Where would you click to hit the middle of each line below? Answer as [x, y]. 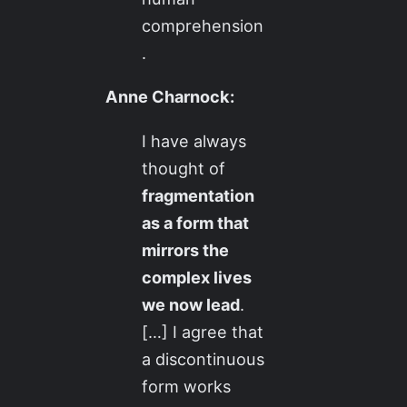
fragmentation [199, 195]
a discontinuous [203, 358]
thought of [184, 168]
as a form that [196, 222]
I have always [194, 140]
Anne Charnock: [170, 97]
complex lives [197, 277]
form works [187, 386]
